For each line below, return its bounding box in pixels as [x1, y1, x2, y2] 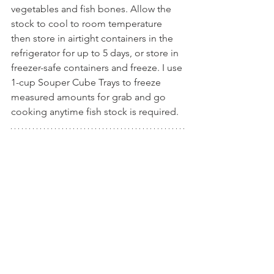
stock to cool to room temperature [11, 18, 165, 30]
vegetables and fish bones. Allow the [11, 3, 174, 15]
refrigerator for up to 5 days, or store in [11, 47, 181, 59]
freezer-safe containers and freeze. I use [11, 62, 185, 74]
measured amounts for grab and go [11, 91, 168, 103]
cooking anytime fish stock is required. [11, 106, 179, 118]
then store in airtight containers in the [11, 32, 176, 45]
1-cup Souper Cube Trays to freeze [11, 76, 163, 89]
